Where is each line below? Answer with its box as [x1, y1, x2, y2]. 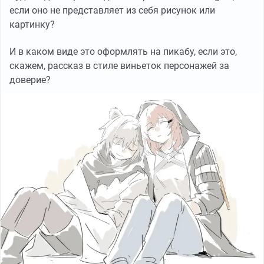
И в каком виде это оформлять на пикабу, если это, [9, 46, 237, 58]
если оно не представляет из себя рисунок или [9, 5, 215, 16]
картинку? [9, 19, 55, 31]
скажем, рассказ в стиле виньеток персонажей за [9, 60, 229, 72]
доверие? [9, 74, 51, 86]
